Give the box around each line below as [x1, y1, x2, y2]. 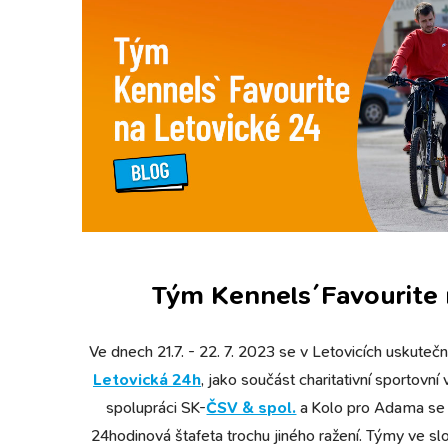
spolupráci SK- [106, 396, 207, 418]
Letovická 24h [92, 368, 201, 390]
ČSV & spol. [206, 396, 297, 418]
